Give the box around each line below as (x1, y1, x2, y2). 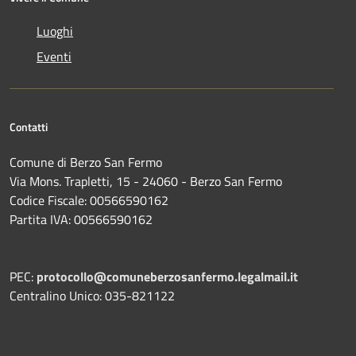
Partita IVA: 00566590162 (10, 210, 153, 230)
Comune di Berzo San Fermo (10, 153, 162, 172)
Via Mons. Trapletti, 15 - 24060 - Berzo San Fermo (10, 172, 282, 192)
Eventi (37, 47, 72, 67)
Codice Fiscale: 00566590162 (10, 191, 172, 211)
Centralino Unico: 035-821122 (10, 286, 175, 306)
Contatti (10, 118, 48, 136)
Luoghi (37, 21, 73, 41)
